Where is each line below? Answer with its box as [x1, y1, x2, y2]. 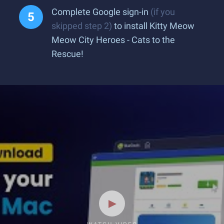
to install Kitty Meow [112, 20, 194, 31]
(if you [150, 6, 175, 17]
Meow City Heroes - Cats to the [51, 34, 175, 45]
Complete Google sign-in [51, 6, 150, 17]
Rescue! [51, 48, 83, 59]
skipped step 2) [51, 20, 112, 31]
